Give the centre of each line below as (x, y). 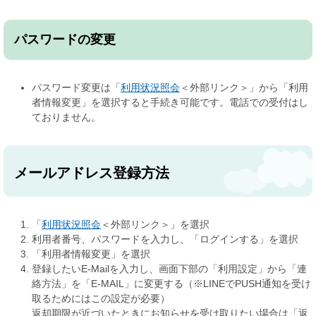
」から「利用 (279, 88)
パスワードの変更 (65, 40)
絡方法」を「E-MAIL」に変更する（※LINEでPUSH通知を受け (171, 284)
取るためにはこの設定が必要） (101, 299)
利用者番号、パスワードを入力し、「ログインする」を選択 (165, 239)
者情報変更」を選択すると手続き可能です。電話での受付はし (170, 103)
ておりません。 (66, 117)
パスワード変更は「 (76, 88)
